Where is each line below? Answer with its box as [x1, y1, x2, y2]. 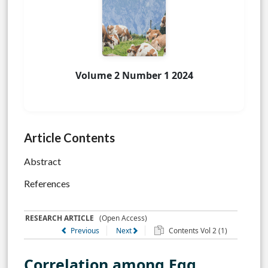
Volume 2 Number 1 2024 [75, 69, 193, 83]
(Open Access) [94, 213, 148, 224]
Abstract [24, 156, 61, 167]
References [24, 177, 70, 189]
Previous [70, 226, 99, 236]
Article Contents [24, 130, 115, 145]
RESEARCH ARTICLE [25, 213, 95, 224]
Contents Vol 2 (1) [166, 226, 227, 236]
